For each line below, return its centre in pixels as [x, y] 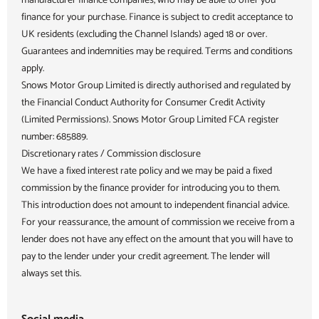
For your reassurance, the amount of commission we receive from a [158, 223]
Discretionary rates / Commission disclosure [111, 155]
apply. [33, 69]
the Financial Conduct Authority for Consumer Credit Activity [143, 103]
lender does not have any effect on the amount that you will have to [157, 240]
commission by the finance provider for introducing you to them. [151, 189]
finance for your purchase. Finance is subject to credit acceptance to [157, 18]
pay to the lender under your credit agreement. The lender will [146, 257]
